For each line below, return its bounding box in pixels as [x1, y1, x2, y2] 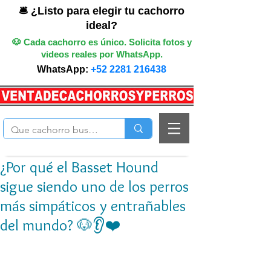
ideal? [86, 19, 117, 31]
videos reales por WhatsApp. [41, 49, 163, 59]
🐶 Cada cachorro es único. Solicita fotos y [11, 37, 192, 47]
